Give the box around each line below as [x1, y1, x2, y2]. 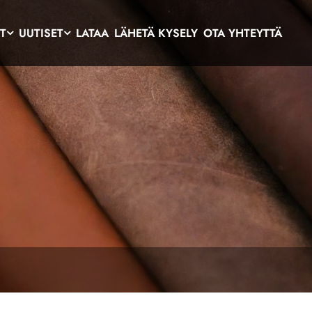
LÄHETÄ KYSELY [114, 25, 198, 41]
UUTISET [19, 25, 64, 41]
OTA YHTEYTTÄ [203, 25, 283, 41]
